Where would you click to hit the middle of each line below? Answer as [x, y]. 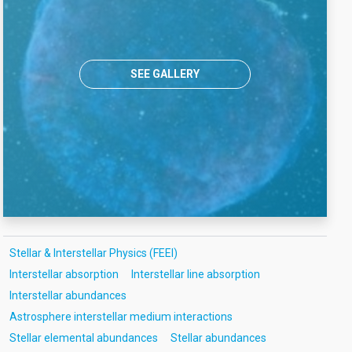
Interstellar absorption [64, 274]
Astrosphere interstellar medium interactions [121, 316]
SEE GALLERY [165, 73]
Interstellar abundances [68, 295]
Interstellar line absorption [195, 274]
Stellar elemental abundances [83, 337]
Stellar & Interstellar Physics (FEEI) [93, 253]
